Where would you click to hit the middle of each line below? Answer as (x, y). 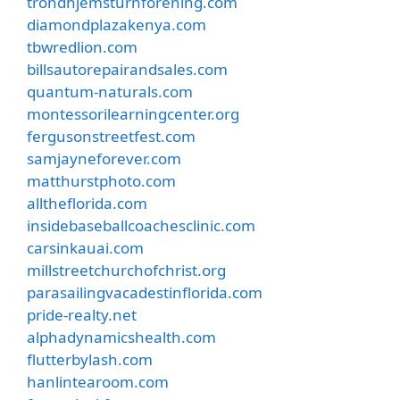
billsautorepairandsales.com (127, 69)
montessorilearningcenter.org (133, 113)
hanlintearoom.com (98, 381)
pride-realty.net (82, 314)
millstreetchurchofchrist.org (126, 270)
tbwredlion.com (82, 46)
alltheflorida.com (87, 203)
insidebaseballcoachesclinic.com (141, 225)
